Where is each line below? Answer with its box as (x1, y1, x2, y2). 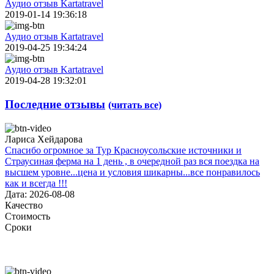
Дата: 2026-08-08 (5, 188, 75, 199)
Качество (5, 199, 43, 210)
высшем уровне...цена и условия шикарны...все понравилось (5, 166, 260, 177)
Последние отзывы (5, 97, 105, 111)
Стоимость (5, 210, 50, 221)
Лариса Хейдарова (5, 133, 83, 144)
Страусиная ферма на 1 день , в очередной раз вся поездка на (5, 155, 259, 166)
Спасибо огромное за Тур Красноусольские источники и (5, 144, 242, 155)
